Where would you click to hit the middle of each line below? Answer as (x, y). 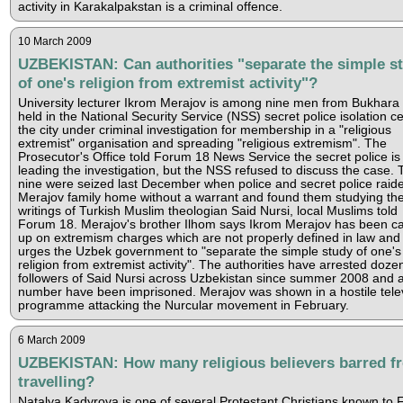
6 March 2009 (51, 340)
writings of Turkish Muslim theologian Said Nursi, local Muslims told (207, 210)
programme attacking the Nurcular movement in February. (183, 305)
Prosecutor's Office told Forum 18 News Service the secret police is (209, 157)
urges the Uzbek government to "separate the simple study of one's (209, 251)
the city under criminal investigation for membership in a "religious (204, 130)
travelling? (56, 381)
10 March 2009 (54, 41)
